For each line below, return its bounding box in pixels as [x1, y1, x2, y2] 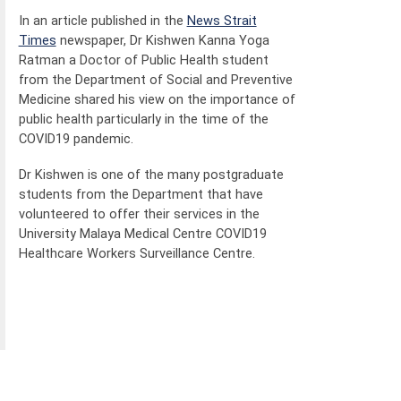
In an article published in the [18, 12, 187, 29]
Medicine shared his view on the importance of [18, 90, 295, 107]
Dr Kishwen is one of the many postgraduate [18, 166, 284, 183]
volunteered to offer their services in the [18, 206, 260, 223]
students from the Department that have [18, 186, 263, 203]
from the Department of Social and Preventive [18, 71, 293, 88]
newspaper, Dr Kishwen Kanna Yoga [55, 31, 269, 48]
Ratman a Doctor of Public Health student [18, 51, 269, 68]
